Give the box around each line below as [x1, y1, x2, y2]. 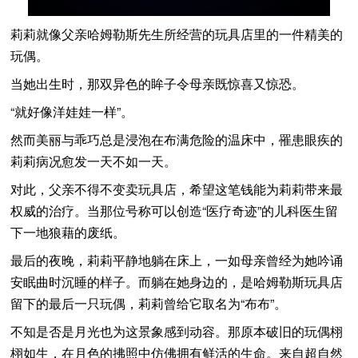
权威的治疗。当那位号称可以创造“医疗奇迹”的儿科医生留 [10, 201, 339, 220]
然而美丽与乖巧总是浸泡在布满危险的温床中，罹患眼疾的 [10, 129, 344, 149]
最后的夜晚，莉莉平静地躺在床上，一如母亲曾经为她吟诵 [10, 250, 344, 269]
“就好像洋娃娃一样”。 [10, 101, 134, 121]
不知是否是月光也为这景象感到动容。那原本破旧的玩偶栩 [10, 321, 344, 340]
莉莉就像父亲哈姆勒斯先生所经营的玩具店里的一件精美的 [10, 24, 344, 43]
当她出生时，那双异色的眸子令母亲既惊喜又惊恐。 [10, 74, 305, 93]
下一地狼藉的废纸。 [10, 222, 126, 241]
